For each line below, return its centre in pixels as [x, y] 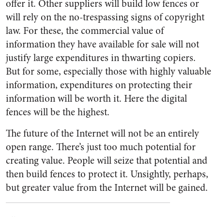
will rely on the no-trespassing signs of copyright [105, 17]
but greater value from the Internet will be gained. [107, 188]
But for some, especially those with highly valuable [108, 71]
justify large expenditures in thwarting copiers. [101, 58]
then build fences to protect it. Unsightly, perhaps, [107, 174]
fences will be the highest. [58, 112]
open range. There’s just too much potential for [101, 147]
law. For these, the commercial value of [85, 31]
